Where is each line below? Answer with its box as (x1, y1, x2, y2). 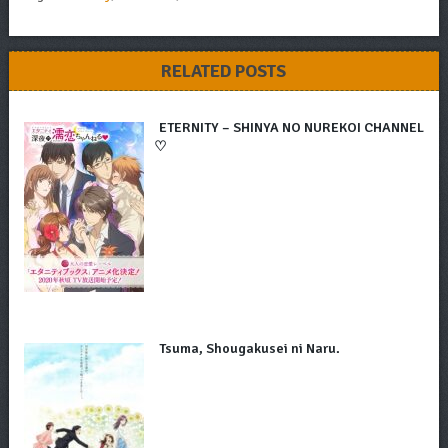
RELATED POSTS (161, 59, 287, 82)
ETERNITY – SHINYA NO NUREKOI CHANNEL (158, 118, 424, 136)
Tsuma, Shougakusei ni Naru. (158, 339, 340, 357)
